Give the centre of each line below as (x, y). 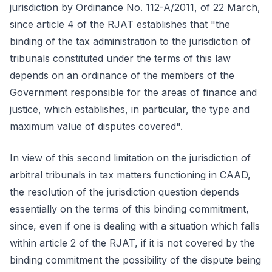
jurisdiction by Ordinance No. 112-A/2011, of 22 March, (135, 7)
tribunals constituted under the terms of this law (120, 58)
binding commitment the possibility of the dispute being (135, 260)
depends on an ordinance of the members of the (122, 75)
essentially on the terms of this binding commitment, (129, 209)
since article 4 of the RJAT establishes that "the (120, 24)
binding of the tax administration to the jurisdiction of (130, 41)
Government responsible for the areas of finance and (133, 92)
